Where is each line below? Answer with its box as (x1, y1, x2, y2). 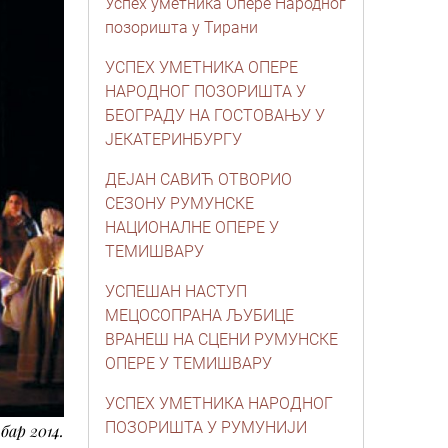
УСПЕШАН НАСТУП (105, 282, 247, 301)
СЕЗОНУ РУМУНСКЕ (105, 194, 254, 213)
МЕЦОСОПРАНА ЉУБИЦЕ (105, 306, 294, 325)
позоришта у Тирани (105, 18, 258, 37)
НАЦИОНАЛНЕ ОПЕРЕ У (105, 218, 279, 237)
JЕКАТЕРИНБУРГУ (105, 130, 242, 149)
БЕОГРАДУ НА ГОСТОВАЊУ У (105, 106, 325, 125)
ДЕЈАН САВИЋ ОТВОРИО (105, 170, 292, 189)
